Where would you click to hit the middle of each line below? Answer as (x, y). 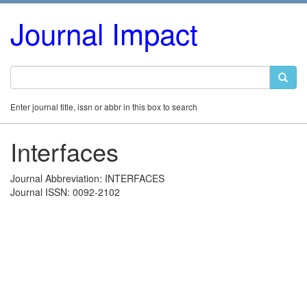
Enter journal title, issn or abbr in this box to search (104, 107)
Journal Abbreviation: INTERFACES (87, 178)
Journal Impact (104, 33)
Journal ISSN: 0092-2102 (65, 192)
